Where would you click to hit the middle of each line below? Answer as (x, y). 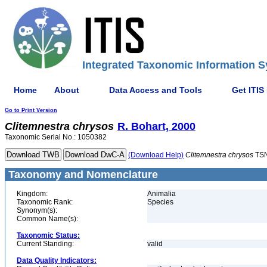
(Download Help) (156, 155)
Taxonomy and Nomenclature (82, 175)
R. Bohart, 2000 (156, 126)
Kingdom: (32, 194)
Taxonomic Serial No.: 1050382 (56, 137)
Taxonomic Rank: (45, 202)
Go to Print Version (31, 110)
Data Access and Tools (156, 90)
